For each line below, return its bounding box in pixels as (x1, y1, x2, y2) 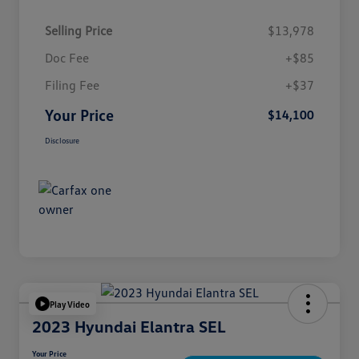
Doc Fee (45, 50, 89, 67)
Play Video (50, 298, 90, 309)
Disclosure (45, 135, 79, 146)
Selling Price (45, 22, 112, 39)
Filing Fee (45, 77, 99, 94)
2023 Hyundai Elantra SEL (32, 317, 226, 337)
